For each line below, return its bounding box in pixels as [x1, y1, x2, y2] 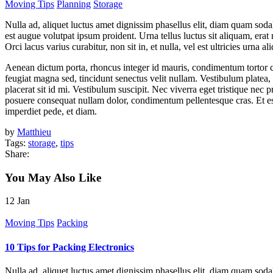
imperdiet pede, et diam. [5, 105, 97, 116]
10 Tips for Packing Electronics [5, 241, 134, 252]
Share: [5, 148, 29, 159]
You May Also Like [5, 171, 101, 184]
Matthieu [17, 126, 51, 137]
